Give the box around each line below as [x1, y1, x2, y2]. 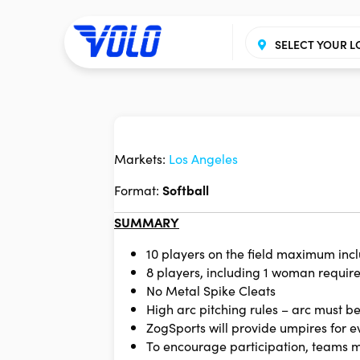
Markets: [114, 149, 169, 168]
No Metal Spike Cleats [146, 281, 276, 300]
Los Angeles [169, 149, 238, 168]
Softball [162, 181, 209, 199]
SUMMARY [114, 213, 179, 231]
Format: [114, 181, 162, 199]
